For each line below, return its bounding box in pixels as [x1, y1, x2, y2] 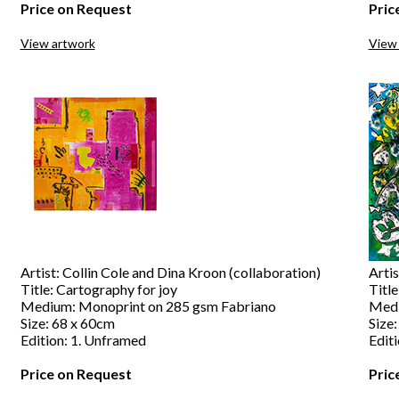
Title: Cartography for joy [20, 281, 177, 297]
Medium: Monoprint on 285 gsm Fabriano [20, 297, 276, 314]
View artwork [20, 36, 95, 51]
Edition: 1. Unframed [20, 331, 146, 348]
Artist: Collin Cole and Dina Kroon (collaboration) [20, 264, 321, 281]
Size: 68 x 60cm [20, 314, 115, 331]
